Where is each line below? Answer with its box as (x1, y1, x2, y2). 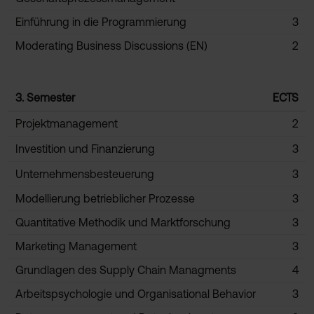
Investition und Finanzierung (15, 142, 155, 155)
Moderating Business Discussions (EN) (15, 39, 207, 52)
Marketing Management (15, 240, 137, 252)
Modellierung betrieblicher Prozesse (15, 192, 195, 205)
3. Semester (15, 91, 75, 104)
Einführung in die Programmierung (15, 15, 186, 28)
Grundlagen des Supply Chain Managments (15, 264, 236, 276)
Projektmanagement (15, 117, 118, 130)
